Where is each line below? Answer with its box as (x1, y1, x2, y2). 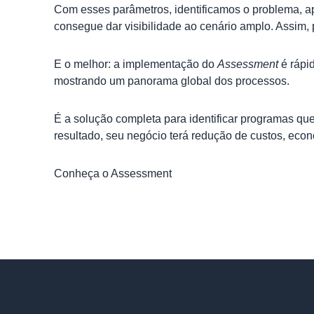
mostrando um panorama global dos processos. (54, 75, 289, 87)
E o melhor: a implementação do (54, 58, 217, 70)
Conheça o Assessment (54, 168, 172, 179)
